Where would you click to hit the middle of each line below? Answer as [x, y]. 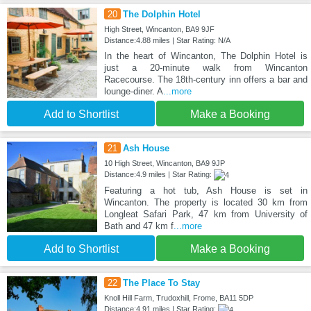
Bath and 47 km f [138, 226]
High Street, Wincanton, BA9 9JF [159, 29]
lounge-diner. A [133, 91]
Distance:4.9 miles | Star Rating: [159, 174]
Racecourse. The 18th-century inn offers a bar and [205, 79]
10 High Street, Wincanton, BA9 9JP [164, 163]
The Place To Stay [161, 283]
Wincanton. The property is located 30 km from [205, 203]
